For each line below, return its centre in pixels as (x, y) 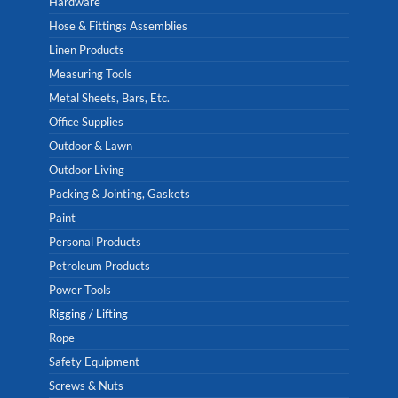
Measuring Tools (91, 74)
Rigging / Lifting (88, 314)
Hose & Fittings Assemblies (118, 26)
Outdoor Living (87, 170)
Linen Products (87, 50)
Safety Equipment (94, 362)
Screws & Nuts (86, 386)
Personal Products (95, 242)
